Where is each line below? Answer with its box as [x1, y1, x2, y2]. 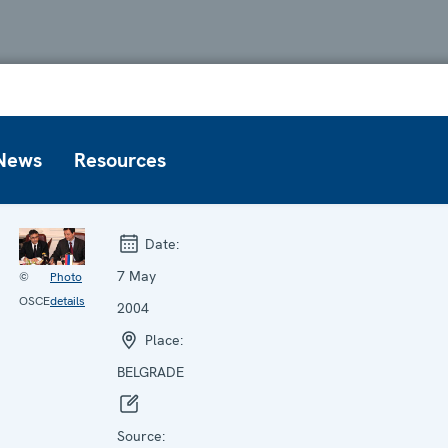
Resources [74, 146, 166, 173]
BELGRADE [117, 362, 184, 381]
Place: [141, 330, 183, 349]
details [50, 292, 85, 309]
